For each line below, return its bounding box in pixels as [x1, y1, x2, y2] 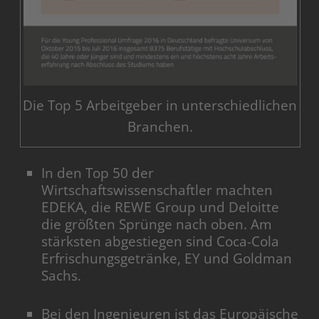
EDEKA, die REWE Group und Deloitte [41, 198, 280, 217]
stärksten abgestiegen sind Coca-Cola [41, 232, 280, 251]
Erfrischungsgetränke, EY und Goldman [41, 249, 293, 268]
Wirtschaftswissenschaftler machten [41, 181, 273, 200]
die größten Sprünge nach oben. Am [41, 215, 273, 234]
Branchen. [127, 117, 193, 137]
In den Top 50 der [41, 164, 155, 183]
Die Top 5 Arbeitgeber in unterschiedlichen [23, 96, 298, 115]
